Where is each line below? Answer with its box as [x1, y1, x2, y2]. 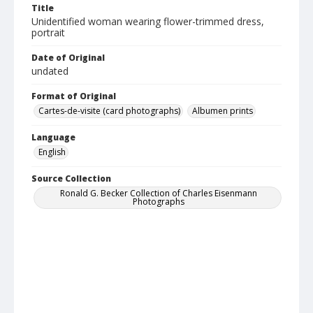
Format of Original [31, 90, 116, 103]
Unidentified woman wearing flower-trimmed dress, [31, 15, 264, 29]
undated [31, 64, 68, 78]
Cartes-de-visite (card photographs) [38, 105, 180, 117]
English [38, 146, 66, 159]
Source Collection [31, 173, 111, 185]
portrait [31, 26, 65, 40]
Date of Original [31, 52, 105, 64]
